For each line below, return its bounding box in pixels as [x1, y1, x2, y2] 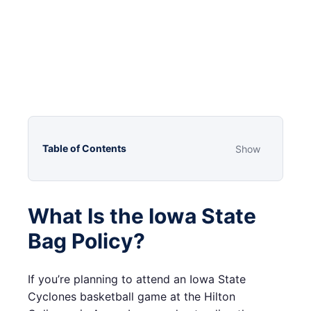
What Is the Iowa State [28, 203, 256, 229]
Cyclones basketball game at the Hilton [28, 289, 235, 304]
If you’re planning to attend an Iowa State [28, 272, 246, 287]
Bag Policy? [28, 228, 145, 254]
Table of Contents [42, 142, 126, 155]
